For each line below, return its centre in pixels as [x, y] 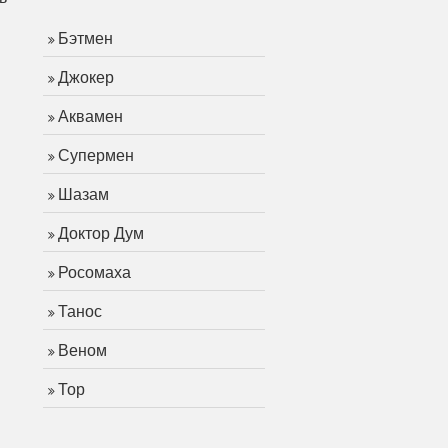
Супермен [96, 155]
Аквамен [90, 116]
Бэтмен [85, 38]
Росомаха [94, 272]
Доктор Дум [101, 233]
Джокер [86, 77]
